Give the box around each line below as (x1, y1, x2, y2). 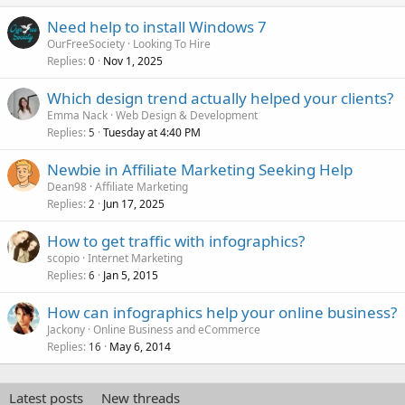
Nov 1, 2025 (103, 53, 163, 69)
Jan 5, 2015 (103, 268, 158, 283)
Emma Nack (47, 108, 108, 123)
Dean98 (47, 179, 87, 194)
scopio (47, 250, 80, 266)
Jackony (47, 322, 85, 337)
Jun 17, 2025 (103, 196, 165, 212)
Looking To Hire (133, 36, 211, 52)
